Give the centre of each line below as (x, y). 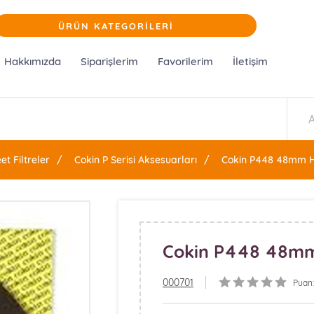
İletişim (250, 61)
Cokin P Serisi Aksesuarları (136, 160)
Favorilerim (185, 61)
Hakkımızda (32, 61)
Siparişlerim (109, 61)
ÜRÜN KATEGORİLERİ (116, 26)
